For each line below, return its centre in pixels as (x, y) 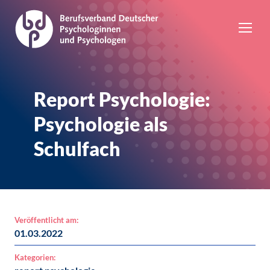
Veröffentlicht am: (46, 220)
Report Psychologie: (122, 99)
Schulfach (77, 149)
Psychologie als (101, 124)
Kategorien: (35, 257)
